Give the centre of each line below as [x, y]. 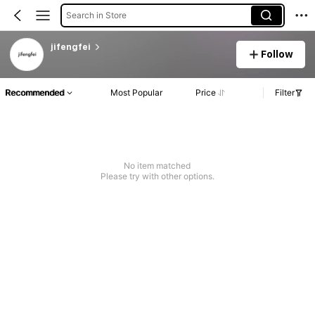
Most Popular [137, 93]
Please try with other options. [157, 176]
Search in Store [96, 15]
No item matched [157, 166]
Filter [285, 93]
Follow [277, 54]
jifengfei [70, 47]
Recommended [34, 93]
